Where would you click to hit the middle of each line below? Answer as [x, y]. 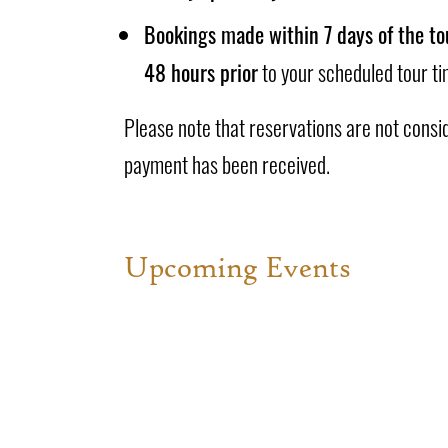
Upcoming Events [237, 267]
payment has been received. [226, 162]
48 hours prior [200, 70]
